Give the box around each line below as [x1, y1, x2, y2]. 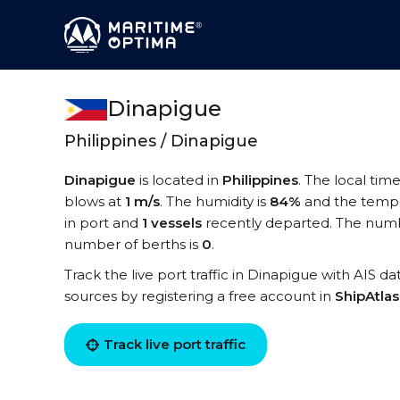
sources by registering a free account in [64, 287, 335, 304]
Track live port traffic [104, 336, 246, 353]
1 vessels [142, 214, 202, 231]
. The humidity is [160, 193, 270, 210]
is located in [136, 171, 222, 188]
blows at [64, 193, 125, 210]
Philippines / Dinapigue [64, 131, 258, 151]
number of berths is [64, 236, 202, 253]
